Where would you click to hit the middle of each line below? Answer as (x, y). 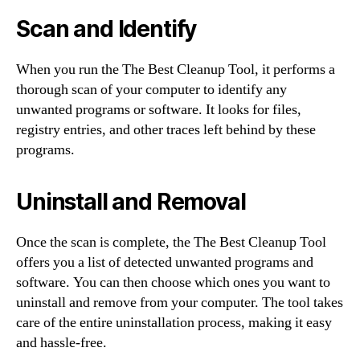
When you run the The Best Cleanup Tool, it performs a (176, 70)
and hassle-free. (61, 343)
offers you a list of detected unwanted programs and (165, 262)
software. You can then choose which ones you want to (173, 282)
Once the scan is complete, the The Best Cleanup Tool (171, 242)
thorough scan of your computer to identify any (151, 90)
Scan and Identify (106, 29)
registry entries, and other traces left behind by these (166, 130)
